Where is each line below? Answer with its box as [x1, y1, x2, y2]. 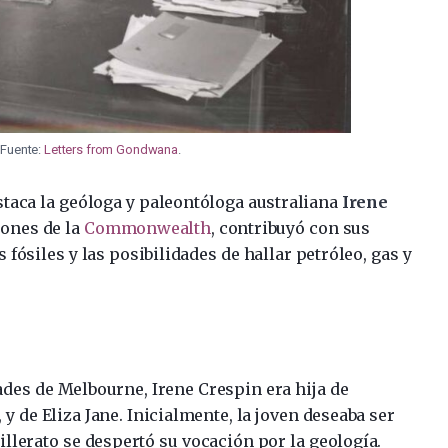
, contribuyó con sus [210, 217, 370, 238]
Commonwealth [84, 217, 211, 238]
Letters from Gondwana [44, 141, 178, 157]
